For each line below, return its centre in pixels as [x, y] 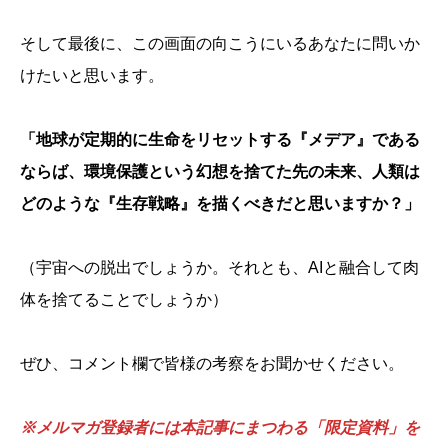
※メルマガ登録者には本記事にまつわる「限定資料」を [220, 427]
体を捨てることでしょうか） [124, 299]
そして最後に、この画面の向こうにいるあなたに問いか [220, 43]
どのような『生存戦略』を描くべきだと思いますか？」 [220, 203]
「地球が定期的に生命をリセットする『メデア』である [220, 139]
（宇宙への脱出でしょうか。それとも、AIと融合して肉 [219, 267]
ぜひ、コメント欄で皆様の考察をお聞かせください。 [212, 363]
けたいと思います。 [92, 75]
